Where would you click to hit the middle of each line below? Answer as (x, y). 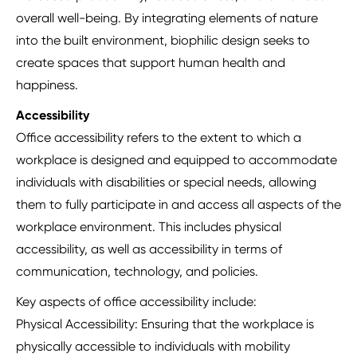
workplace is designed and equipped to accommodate (177, 160)
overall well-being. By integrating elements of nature (167, 18)
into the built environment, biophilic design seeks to (163, 41)
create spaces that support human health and (151, 63)
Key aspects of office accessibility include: (136, 302)
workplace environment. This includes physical (149, 227)
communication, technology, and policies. (137, 272)
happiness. (47, 85)
